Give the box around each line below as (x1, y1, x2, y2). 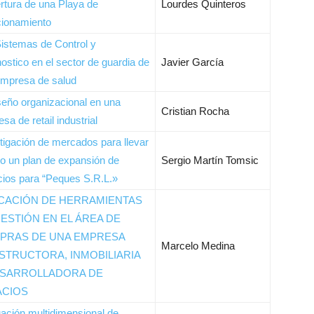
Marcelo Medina (161, 240, 235, 252)
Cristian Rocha (161, 105, 229, 117)
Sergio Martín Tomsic (161, 154, 259, 166)
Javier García (161, 56, 224, 68)
